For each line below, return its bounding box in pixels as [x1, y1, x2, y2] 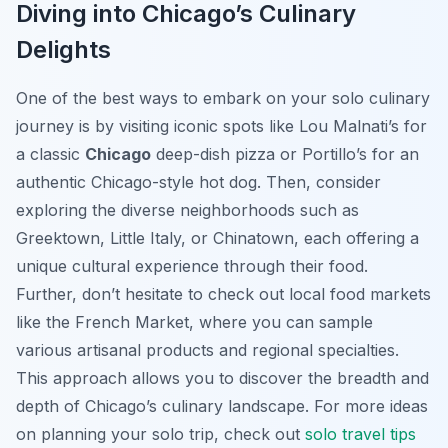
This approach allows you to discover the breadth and [16, 368, 429, 389]
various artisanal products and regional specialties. [16, 340, 399, 361]
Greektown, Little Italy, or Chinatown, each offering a [16, 228, 419, 249]
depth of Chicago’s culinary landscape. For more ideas [16, 396, 428, 417]
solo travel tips [305, 424, 416, 445]
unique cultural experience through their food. [16, 256, 368, 277]
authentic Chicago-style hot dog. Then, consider [16, 172, 381, 193]
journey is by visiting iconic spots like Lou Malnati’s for [16, 116, 427, 137]
